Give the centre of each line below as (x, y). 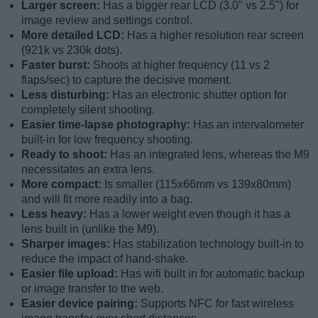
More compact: (63, 185)
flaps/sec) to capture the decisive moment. (126, 80)
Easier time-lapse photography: (107, 125)
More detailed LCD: (74, 35)
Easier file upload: (71, 274)
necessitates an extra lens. (88, 170)
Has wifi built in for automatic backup (213, 274)
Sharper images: (67, 244)
